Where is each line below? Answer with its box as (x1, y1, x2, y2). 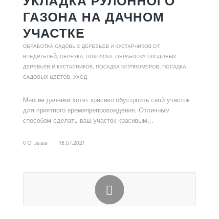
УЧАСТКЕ (22, 25, 85, 41)
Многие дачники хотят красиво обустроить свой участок (22, 95, 190, 104)
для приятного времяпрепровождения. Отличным (22, 105, 170, 114)
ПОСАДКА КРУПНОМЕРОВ (95, 64, 159, 69)
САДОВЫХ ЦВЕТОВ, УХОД (22, 74, 87, 80)
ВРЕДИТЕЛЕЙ (22, 53, 57, 59)
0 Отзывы (22, 139, 47, 146)
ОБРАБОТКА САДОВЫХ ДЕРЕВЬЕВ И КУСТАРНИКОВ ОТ (22, 43, 160, 49)
